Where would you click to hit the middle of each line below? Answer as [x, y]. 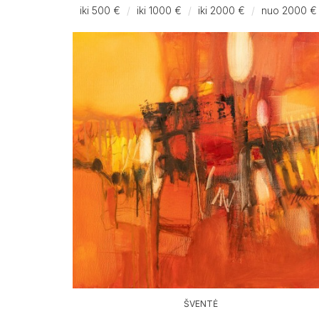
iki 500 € [100, 10]
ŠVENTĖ [201, 303]
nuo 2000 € [289, 10]
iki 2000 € [221, 10]
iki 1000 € [159, 10]
